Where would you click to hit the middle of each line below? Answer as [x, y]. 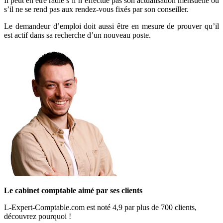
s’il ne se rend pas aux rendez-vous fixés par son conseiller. [96, 9]
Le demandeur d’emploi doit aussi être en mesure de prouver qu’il [111, 26]
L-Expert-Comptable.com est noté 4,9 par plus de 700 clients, [100, 207]
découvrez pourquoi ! [38, 216]
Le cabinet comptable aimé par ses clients [74, 190]
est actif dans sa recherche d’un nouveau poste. [77, 35]
